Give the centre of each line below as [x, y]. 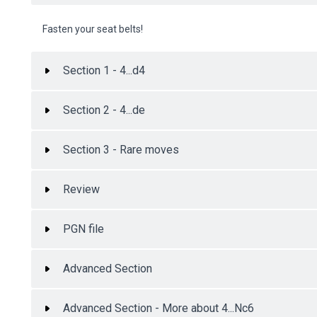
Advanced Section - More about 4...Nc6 [158, 309]
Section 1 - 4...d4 [104, 71]
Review [81, 190]
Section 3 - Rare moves [121, 150]
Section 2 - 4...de [104, 110]
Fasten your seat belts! [93, 29]
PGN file [83, 229]
